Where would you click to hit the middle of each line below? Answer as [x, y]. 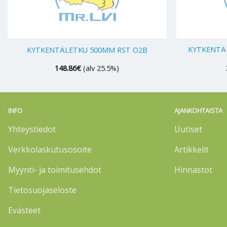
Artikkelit [192, 149]
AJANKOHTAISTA [198, 111]
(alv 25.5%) [101, 68]
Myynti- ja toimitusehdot [55, 169]
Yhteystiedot [32, 129]
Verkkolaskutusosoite [50, 149]
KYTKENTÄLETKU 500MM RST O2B [87, 50]
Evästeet [24, 210]
